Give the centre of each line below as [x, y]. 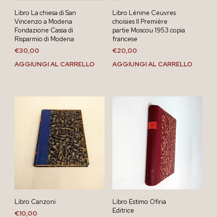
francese [125, 39]
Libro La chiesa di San [45, 13]
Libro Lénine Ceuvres [144, 13]
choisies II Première [140, 22]
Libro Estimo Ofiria [139, 201]
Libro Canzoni [35, 201]
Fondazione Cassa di [44, 31]
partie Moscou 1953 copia [148, 31]
